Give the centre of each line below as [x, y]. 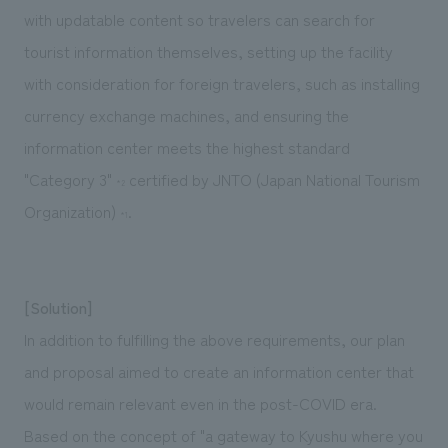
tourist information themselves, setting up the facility [208, 50]
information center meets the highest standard [186, 146]
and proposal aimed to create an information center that [218, 370]
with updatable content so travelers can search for [199, 18]
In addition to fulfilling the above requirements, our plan [214, 338]
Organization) [71, 210]
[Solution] [57, 306]
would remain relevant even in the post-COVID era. [200, 402]
